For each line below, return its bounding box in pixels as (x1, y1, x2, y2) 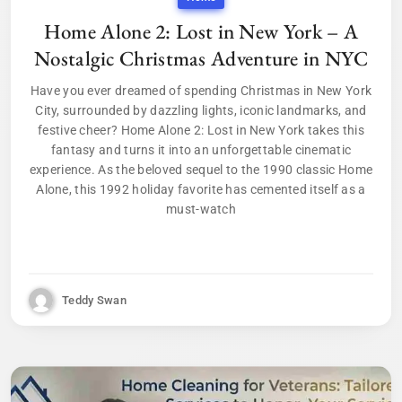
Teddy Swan (62, 293, 127, 307)
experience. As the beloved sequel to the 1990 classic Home (29, 162, 373, 178)
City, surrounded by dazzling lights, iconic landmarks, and (35, 103, 367, 118)
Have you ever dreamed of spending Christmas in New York (30, 83, 372, 99)
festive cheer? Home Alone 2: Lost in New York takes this (38, 123, 364, 138)
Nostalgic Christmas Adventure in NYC (34, 45, 368, 73)
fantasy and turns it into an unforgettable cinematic (50, 143, 352, 158)
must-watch (166, 202, 236, 217)
